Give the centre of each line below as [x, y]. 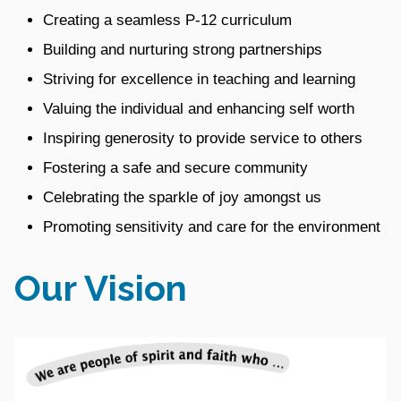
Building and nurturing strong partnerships [183, 50]
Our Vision [101, 288]
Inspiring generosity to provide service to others [203, 138]
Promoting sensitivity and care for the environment [212, 227]
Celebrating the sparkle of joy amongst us [182, 197]
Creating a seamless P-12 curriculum [167, 20]
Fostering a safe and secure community [175, 168]
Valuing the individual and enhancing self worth [199, 109]
